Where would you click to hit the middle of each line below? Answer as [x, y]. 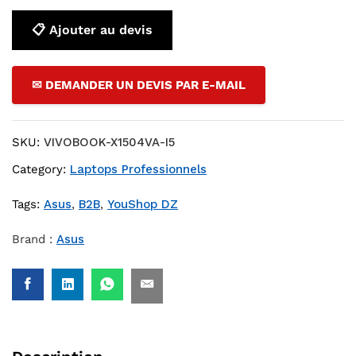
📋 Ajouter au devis [92, 30]
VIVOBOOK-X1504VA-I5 [109, 143]
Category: [41, 170]
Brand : [34, 240]
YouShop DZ [143, 205]
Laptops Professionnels [138, 170]
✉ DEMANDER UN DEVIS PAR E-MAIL [139, 85]
